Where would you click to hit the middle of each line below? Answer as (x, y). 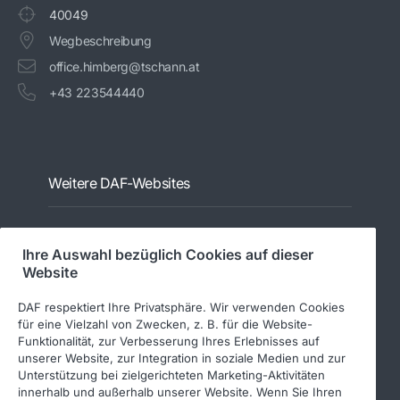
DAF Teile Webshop (103, 352)
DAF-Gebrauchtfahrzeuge (121, 295)
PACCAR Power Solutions (119, 237)
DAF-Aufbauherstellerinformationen (146, 266)
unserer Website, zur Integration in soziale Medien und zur (182, 358)
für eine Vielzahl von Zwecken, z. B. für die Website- (165, 324)
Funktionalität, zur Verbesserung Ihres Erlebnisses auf (169, 341)
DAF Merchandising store (119, 323)
